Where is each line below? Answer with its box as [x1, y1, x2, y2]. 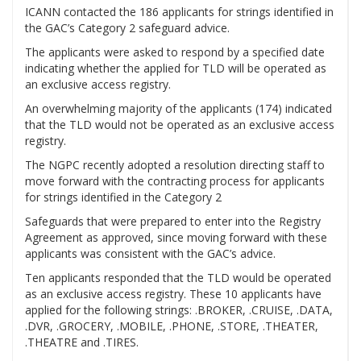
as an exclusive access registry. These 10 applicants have [25, 286, 322, 302]
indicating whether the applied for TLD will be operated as [25, 60, 326, 77]
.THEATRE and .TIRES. [25, 334, 139, 351]
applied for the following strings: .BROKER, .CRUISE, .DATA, [25, 302, 333, 318]
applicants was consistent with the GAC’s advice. [25, 246, 276, 262]
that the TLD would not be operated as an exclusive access [25, 117, 334, 133]
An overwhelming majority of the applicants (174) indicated [25, 101, 332, 117]
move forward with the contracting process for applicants [25, 173, 325, 189]
